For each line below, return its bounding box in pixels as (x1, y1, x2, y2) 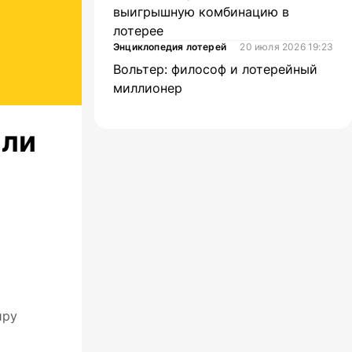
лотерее (113, 23, 163, 38)
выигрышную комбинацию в (113, 4, 289, 20)
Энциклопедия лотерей (113, 41, 226, 53)
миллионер (113, 80, 182, 96)
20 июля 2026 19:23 (240, 41, 333, 53)
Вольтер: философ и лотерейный (113, 61, 317, 77)
